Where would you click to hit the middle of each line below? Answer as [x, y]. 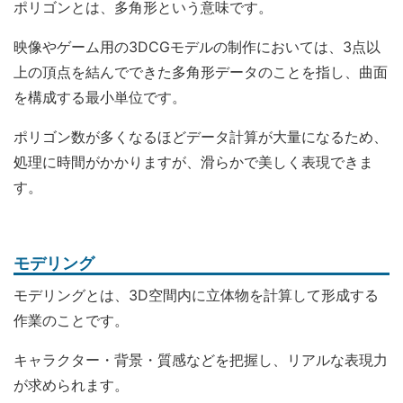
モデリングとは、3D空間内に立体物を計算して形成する [196, 295]
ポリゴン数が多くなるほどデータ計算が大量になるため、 [201, 137]
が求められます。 [71, 385]
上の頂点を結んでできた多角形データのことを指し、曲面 [201, 72]
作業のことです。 [71, 320]
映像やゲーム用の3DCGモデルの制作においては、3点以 [197, 47]
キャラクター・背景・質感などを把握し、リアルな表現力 [201, 360]
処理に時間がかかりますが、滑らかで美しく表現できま [193, 162]
